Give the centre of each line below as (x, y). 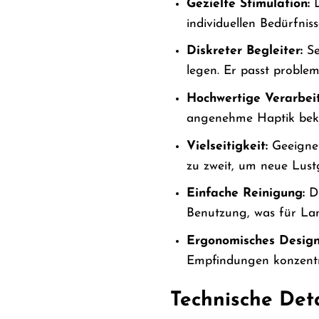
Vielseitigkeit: (227, 146)
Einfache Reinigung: (245, 194)
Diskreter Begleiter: (244, 51)
